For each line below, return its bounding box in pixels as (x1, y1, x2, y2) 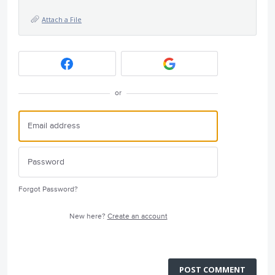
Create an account (107, 212, 168, 221)
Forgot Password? (18, 185, 78, 194)
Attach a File (42, 15, 82, 24)
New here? (69, 212, 107, 221)
